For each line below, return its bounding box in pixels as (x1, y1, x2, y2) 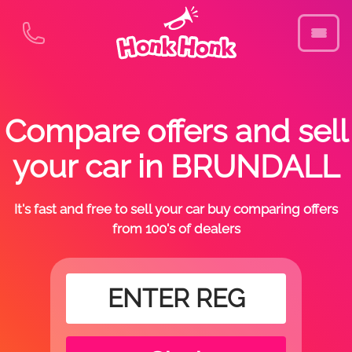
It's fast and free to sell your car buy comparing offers (14, 201, 338, 217)
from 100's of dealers (112, 221, 240, 236)
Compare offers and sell (4, 112, 348, 149)
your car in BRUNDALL (13, 148, 339, 185)
